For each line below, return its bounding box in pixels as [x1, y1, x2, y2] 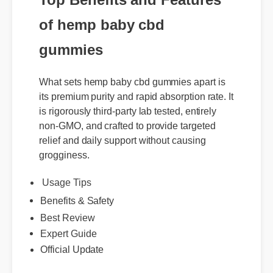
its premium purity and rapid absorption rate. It [38, 83, 232, 94]
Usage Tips [42, 176, 91, 187]
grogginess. [38, 141, 89, 153]
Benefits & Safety [40, 185, 113, 196]
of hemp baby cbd [38, 10, 164, 26]
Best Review [40, 211, 95, 222]
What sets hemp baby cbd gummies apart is [38, 69, 224, 80]
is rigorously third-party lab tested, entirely [38, 97, 215, 109]
